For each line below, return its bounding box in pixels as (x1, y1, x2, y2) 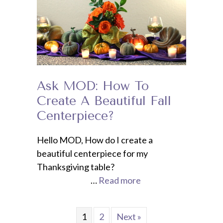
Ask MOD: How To (37, 79, 149, 94)
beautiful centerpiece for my (37, 148, 148, 159)
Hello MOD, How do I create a (37, 134, 153, 146)
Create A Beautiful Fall (37, 94, 171, 109)
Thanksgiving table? (37, 161, 186, 173)
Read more (99, 175, 141, 186)
